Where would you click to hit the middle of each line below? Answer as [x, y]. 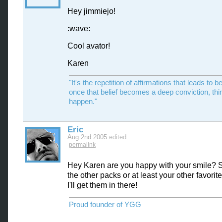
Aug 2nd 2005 [88, 137]
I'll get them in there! [102, 185]
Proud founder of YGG [105, 205]
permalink [82, 145]
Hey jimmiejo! [91, 11]
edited [118, 137]
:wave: [79, 28]
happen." [83, 102]
